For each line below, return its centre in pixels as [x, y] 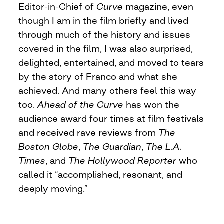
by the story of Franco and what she [98, 76]
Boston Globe [49, 146]
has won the [152, 104]
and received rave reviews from [89, 132]
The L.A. [164, 146]
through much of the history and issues [105, 34]
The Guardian [112, 146]
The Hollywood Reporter [123, 160]
